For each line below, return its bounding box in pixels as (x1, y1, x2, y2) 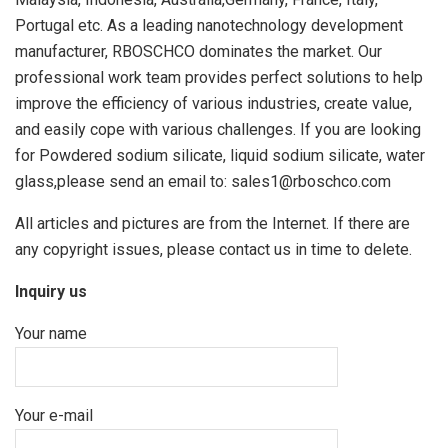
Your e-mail (15, 405, 93, 425)
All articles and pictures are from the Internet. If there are (15, 213, 410, 233)
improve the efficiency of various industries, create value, (15, 93, 412, 113)
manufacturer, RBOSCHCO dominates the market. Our (15, 41, 382, 61)
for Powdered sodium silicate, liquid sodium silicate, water (15, 145, 425, 165)
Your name (15, 323, 87, 343)
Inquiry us (15, 281, 87, 301)
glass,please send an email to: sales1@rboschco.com (15, 171, 391, 191)
